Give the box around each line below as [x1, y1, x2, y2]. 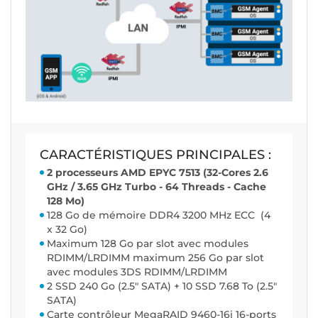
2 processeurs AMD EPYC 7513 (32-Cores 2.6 [47, 166, 268, 180]
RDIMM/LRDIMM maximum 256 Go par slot [47, 251, 264, 265]
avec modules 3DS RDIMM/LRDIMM [47, 265, 227, 279]
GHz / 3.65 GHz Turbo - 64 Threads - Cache [47, 180, 266, 194]
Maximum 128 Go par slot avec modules [47, 237, 248, 251]
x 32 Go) [47, 223, 87, 236]
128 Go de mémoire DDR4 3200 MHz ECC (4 [47, 209, 270, 222]
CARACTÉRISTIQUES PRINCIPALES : [40, 147, 271, 163]
